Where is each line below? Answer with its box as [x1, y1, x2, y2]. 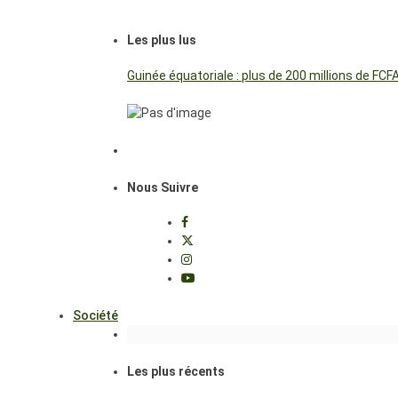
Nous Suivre [127, 179, 198, 195]
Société [73, 308, 118, 323]
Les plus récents [127, 364, 225, 379]
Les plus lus [127, 32, 196, 47]
